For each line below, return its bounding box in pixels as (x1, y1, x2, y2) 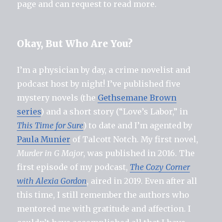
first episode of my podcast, (17, 162, 130, 172)
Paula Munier (17, 134, 71, 144)
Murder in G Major (17, 148, 84, 158)
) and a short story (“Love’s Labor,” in (41, 106, 188, 116)
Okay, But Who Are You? (17, 37, 133, 50)
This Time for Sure (17, 120, 84, 130)
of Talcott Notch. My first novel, (70, 134, 199, 144)
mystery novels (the (17, 92, 98, 103)
